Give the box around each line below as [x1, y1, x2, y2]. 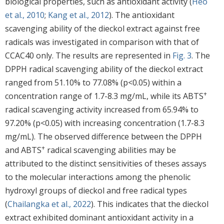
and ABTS [5, 144, 41, 155]
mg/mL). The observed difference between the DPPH [5, 130, 202, 142]
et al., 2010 [5, 9, 44, 20]
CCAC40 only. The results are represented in [5, 49, 172, 61]
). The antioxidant [109, 9, 174, 20]
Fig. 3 [172, 49, 191, 61]
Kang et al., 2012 [48, 9, 109, 20]
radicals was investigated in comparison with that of [5, 36, 199, 47]
